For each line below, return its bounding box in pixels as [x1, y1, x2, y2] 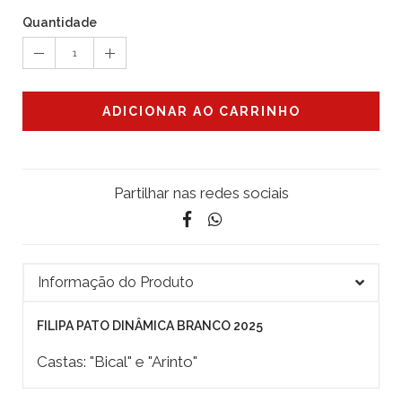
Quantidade [22, 15, 97, 31]
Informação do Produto [38, 274, 194, 292]
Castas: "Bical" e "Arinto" [37, 353, 197, 371]
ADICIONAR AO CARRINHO [101, 104, 301, 119]
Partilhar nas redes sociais [113, 184, 289, 203]
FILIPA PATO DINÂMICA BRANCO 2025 [37, 319, 263, 334]
